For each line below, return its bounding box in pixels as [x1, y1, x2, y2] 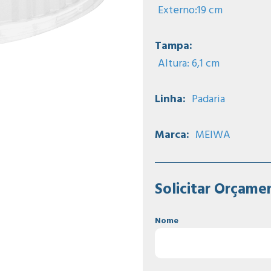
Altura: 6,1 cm [158, 55, 220, 73]
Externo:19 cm [158, 2, 223, 19]
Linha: [155, 91, 186, 108]
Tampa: [155, 38, 192, 55]
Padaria [192, 91, 225, 108]
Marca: [155, 126, 189, 144]
